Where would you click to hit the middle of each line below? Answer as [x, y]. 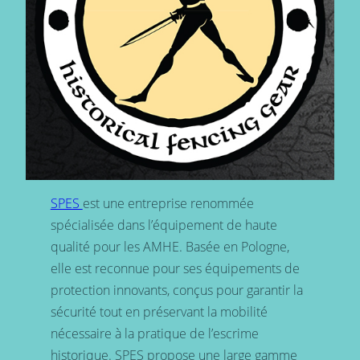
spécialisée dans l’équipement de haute [164, 225]
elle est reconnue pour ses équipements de [175, 268]
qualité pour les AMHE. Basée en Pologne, [170, 246]
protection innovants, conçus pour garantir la [176, 290]
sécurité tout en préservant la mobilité [159, 311]
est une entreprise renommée [168, 203]
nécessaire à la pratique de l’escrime [154, 333]
